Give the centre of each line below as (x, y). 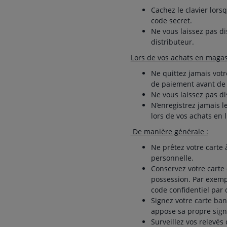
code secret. (171, 21)
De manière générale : (169, 131)
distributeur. (173, 42)
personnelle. (173, 158)
